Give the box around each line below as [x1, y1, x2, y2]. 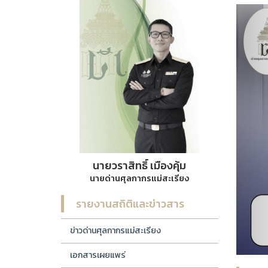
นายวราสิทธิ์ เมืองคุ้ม [93, 157, 187, 173]
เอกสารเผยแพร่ [70, 248, 126, 261]
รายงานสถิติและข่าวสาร [76, 195, 184, 212]
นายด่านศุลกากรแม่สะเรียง [90, 171, 190, 185]
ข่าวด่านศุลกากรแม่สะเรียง [70, 224, 161, 237]
